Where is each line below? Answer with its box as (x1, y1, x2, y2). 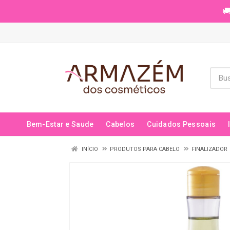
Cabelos (106, 120, 135, 128)
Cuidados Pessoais (147, 120, 216, 128)
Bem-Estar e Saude (26, 120, 94, 128)
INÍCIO (80, 146, 98, 152)
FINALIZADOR (191, 146, 227, 152)
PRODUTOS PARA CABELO (110, 146, 180, 152)
